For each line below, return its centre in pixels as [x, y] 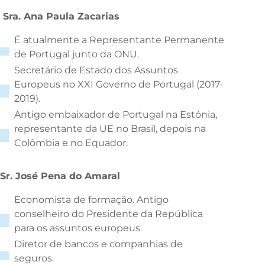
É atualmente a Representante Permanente [119, 40]
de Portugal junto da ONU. [77, 54]
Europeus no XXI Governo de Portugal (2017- [119, 84]
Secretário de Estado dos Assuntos [96, 70]
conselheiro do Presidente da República [109, 214]
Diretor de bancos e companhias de [98, 244]
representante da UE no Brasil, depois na [110, 129]
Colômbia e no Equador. [71, 143]
